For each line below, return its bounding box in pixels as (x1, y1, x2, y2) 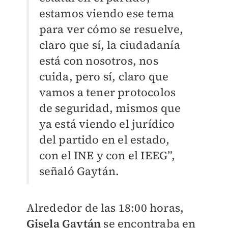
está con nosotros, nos (39, 53, 158, 69)
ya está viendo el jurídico (39, 116, 175, 132)
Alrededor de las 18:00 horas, (26, 200, 184, 216)
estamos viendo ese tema (39, 6, 175, 21)
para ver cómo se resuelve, (39, 21, 184, 37)
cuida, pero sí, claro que (39, 69, 169, 84)
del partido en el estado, (39, 132, 170, 148)
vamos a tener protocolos (39, 84, 176, 100)
